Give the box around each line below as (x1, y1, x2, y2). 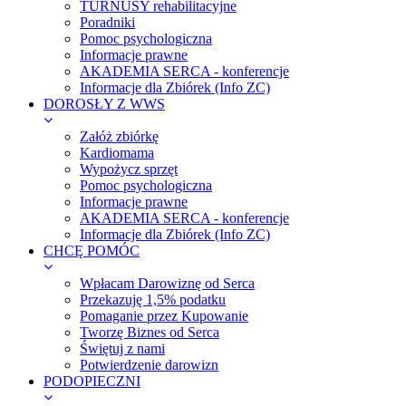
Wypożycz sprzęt (80, 161, 178, 177)
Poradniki (80, 14, 135, 30)
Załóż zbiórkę (80, 129, 159, 144)
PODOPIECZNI (43, 373, 140, 389)
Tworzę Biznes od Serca (80, 324, 219, 340)
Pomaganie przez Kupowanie (80, 308, 248, 324)
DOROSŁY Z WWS (43, 96, 165, 111)
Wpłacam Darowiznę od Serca (80, 275, 255, 291)
